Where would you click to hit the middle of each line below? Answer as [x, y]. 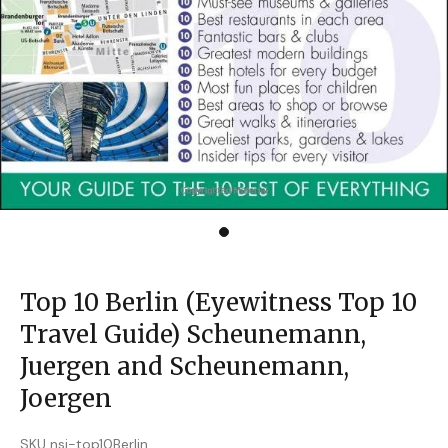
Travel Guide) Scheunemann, [193, 334]
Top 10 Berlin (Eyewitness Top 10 [218, 302]
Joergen [66, 398]
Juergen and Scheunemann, [184, 366]
